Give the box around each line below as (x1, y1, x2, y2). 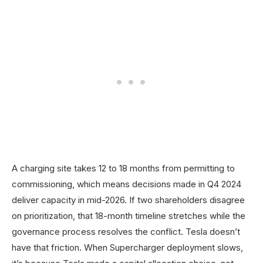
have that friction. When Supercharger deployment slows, (12, 242, 243, 254)
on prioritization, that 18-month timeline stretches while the (12, 210, 245, 222)
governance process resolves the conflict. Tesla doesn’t (12, 226, 240, 238)
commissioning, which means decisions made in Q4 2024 (12, 178, 241, 190)
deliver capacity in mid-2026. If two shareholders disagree (12, 194, 245, 206)
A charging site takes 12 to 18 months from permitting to (12, 163, 235, 174)
